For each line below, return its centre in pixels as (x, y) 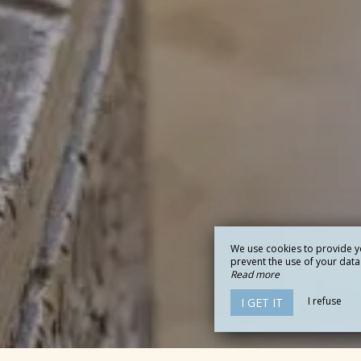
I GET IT (262, 303)
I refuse (325, 301)
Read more (255, 274)
